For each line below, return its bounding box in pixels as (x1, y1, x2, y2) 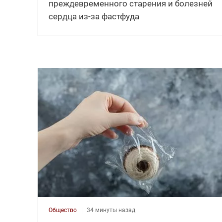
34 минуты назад (86, 207, 135, 214)
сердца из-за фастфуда (48, 11, 139, 22)
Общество (48, 207, 77, 214)
